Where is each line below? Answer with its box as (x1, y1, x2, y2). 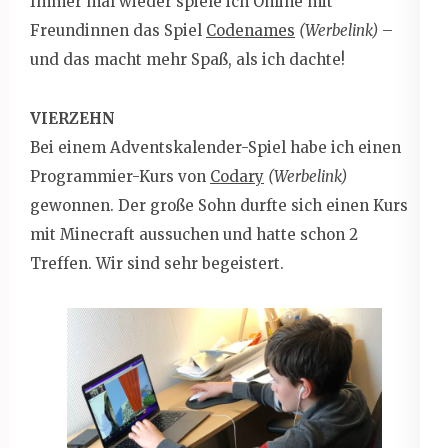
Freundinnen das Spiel (30, 20, 206, 40)
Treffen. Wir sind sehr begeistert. (30, 253, 284, 273)
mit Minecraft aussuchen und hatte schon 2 (30, 224, 358, 244)
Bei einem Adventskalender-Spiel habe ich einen (30, 137, 401, 157)
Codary (210, 166, 264, 186)
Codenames (206, 20, 295, 40)
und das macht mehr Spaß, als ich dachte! (30, 49, 345, 69)
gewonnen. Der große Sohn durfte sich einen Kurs (30, 195, 408, 215)
